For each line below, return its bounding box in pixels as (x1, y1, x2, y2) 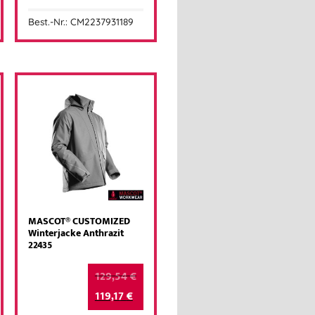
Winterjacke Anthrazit (28, 225, 124, 243)
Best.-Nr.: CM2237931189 (28, 15, 134, 28)
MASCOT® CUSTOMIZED (28, 213, 131, 231)
